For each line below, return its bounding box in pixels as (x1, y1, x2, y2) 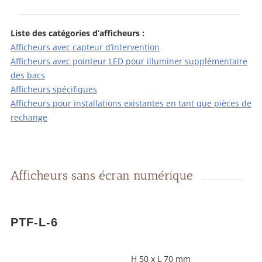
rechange (11, 112, 47, 123)
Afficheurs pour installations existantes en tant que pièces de (11, 98, 251, 109)
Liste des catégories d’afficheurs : (11, 27, 144, 39)
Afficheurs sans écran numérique (11, 168, 193, 182)
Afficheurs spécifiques (11, 84, 97, 95)
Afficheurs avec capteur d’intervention (11, 42, 160, 53)
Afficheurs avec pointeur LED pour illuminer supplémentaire (11, 56, 247, 67)
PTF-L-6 (11, 216, 58, 229)
